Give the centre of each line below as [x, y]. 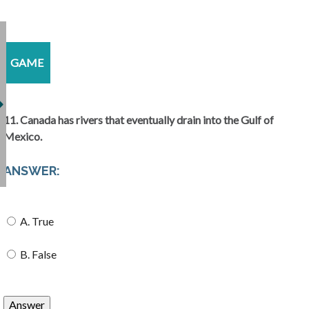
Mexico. [23, 136]
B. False [37, 254]
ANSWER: [32, 170]
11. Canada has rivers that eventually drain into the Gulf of [139, 120]
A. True [36, 221]
